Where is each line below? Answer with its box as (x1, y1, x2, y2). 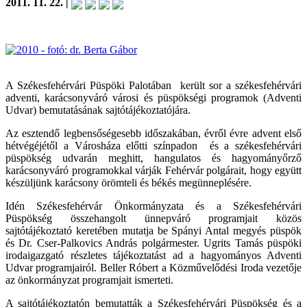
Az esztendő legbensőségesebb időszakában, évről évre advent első (5, 127, 302, 139)
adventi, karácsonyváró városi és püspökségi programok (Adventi (5, 91, 302, 103)
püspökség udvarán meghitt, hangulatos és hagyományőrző (5, 151, 302, 164)
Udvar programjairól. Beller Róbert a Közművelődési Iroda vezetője (5, 261, 302, 273)
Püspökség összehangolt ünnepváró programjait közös (5, 212, 302, 224)
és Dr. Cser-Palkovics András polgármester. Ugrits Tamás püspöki (5, 236, 302, 249)
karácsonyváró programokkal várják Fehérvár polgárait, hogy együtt (5, 164, 302, 176)
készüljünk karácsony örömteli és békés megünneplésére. (5, 176, 251, 188)
